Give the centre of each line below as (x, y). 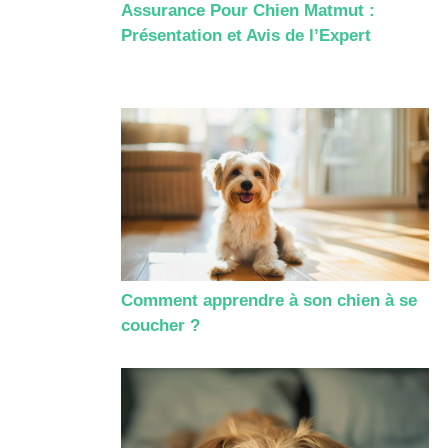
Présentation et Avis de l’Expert (246, 36)
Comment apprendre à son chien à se (269, 300)
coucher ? (160, 325)
